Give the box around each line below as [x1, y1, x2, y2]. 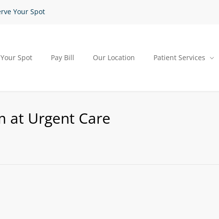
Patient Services [153, 53, 205, 62]
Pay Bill [51, 53, 74, 62]
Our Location [93, 53, 135, 62]
